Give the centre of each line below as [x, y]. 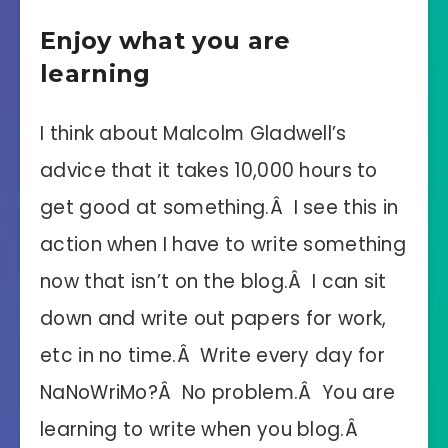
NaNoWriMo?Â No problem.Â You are [218, 393]
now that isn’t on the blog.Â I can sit [213, 282]
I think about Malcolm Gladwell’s [193, 134]
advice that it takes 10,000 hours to [209, 171]
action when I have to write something [223, 245]
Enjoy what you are [165, 40]
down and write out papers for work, [213, 319]
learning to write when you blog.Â [202, 430]
